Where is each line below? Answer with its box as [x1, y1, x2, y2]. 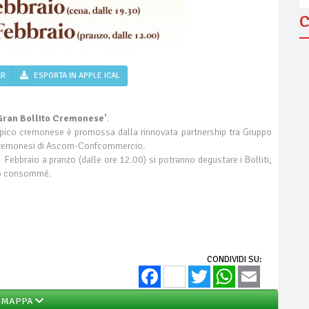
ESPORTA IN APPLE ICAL [32, 70, 120, 81]
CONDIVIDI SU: [207, 254, 261, 265]
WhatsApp [235, 266, 275, 277]
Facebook [186, 266, 222, 277]
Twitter [210, 266, 236, 277]
